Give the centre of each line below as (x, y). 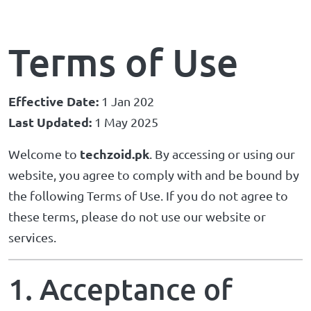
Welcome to (44, 154)
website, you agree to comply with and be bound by (154, 175)
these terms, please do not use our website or (137, 216)
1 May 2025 (125, 122)
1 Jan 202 (126, 101)
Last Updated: (50, 122)
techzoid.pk (115, 154)
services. (32, 237)
